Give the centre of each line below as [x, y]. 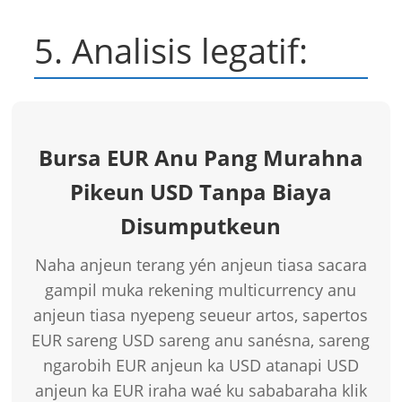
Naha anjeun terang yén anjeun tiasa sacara [201, 265]
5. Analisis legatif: [171, 51]
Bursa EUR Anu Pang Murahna [201, 158]
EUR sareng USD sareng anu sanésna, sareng [201, 341]
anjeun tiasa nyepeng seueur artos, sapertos [201, 315]
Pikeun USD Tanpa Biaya [201, 192]
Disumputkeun [201, 226]
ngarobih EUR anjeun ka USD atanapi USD [201, 366]
